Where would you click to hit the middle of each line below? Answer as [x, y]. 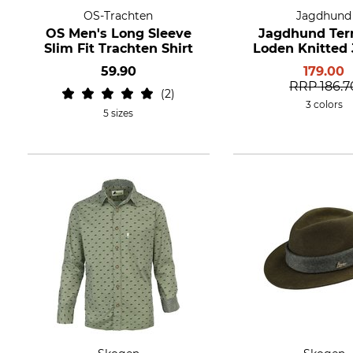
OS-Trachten [119, 16]
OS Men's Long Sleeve [118, 33]
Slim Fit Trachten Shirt [118, 48]
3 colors [324, 104]
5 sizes [119, 113]
